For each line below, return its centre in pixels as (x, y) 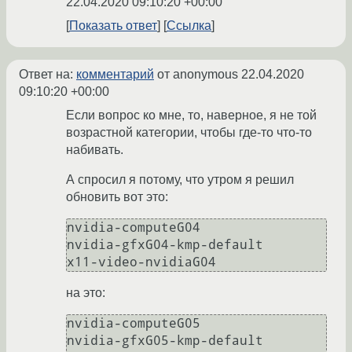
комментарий (115, 75)
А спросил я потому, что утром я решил (180, 180)
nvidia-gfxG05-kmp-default (165, 341)
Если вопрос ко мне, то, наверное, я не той (191, 115)
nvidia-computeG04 (134, 228)
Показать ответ (113, 26)
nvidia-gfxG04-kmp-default (165, 245)
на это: (86, 293)
